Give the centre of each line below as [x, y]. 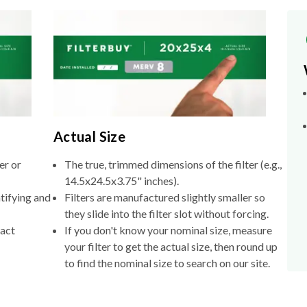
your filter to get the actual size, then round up [171, 247]
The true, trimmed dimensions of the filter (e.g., [173, 164]
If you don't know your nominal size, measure [168, 230]
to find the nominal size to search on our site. [167, 263]
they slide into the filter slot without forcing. [166, 214]
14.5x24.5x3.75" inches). [121, 181]
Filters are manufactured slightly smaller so [164, 197]
